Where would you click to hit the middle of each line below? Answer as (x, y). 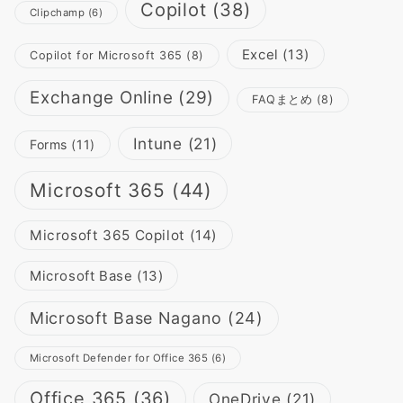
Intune (157, 144)
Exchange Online (102, 98)
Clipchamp (58, 13)
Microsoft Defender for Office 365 (119, 358)
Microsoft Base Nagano (126, 318)
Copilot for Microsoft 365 (106, 56)
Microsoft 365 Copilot (107, 236)
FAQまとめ (282, 100)
